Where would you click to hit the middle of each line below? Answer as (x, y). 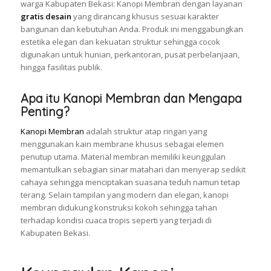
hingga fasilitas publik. (61, 67)
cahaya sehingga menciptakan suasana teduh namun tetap (130, 182)
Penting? (45, 112)
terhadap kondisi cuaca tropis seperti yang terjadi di (116, 220)
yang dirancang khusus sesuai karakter (145, 17)
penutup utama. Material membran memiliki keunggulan (123, 157)
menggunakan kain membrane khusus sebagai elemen (122, 144)
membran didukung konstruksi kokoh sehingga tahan (119, 208)
